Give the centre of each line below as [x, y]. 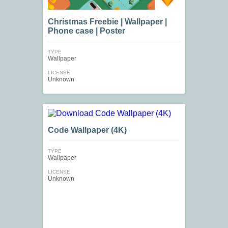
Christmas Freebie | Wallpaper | [107, 22]
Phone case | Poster [87, 31]
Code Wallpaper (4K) [87, 130]
